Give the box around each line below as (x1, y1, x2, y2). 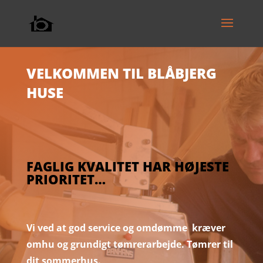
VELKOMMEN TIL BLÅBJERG (26, 63, 217, 83)
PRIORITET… (26, 170, 106, 188)
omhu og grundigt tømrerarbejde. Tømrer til (26, 238, 233, 251)
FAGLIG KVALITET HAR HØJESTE (26, 157, 229, 175)
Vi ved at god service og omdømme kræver (26, 221, 225, 234)
